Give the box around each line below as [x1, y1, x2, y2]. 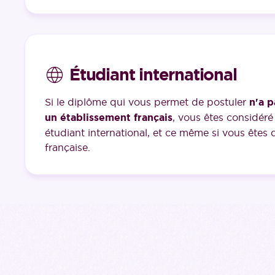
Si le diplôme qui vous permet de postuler [45, 96, 249, 109]
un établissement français [45, 111, 172, 125]
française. [45, 141, 90, 154]
